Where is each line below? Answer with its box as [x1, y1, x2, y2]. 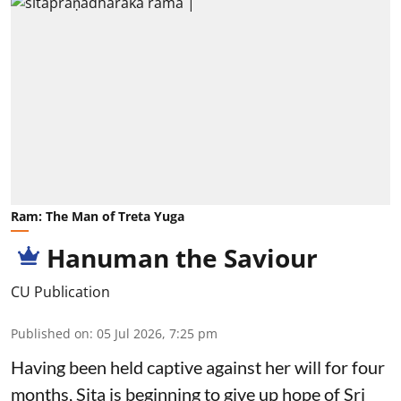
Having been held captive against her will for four [11, 356, 385, 379]
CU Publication [11, 282, 110, 303]
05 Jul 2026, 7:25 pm [97, 325, 218, 343]
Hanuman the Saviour [47, 241, 318, 276]
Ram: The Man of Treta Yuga [11, 208, 184, 226]
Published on [11, 325, 90, 343]
